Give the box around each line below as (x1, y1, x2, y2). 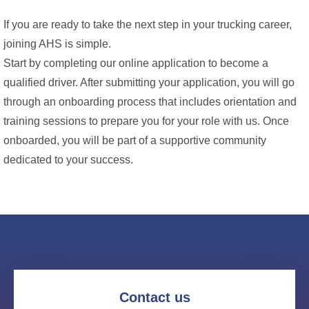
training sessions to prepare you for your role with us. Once (3, 114, 289, 127)
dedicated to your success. (3, 153, 133, 166)
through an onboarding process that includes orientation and (3, 95, 297, 108)
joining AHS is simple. (3, 37, 111, 50)
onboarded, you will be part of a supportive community (3, 134, 266, 146)
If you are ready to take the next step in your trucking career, (3, 18, 292, 30)
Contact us (119, 289, 190, 305)
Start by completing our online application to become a (3, 57, 268, 69)
